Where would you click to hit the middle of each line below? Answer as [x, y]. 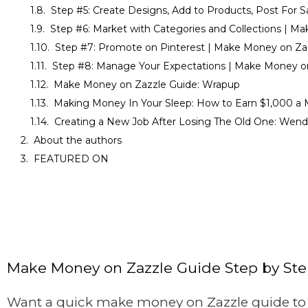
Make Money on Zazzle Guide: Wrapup [147, 85]
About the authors [78, 141]
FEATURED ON [71, 159]
